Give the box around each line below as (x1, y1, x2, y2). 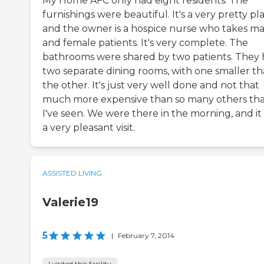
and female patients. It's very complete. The (42, 37, 248, 49)
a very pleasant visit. (42, 122, 135, 134)
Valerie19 (42, 195, 98, 210)
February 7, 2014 (118, 231, 174, 240)
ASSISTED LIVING (42, 169, 102, 178)
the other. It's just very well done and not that (42, 80, 259, 91)
